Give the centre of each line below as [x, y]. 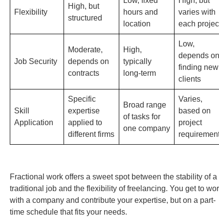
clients [190, 79]
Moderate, [85, 50]
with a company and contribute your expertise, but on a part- [113, 200]
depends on [88, 62]
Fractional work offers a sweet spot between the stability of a [113, 177]
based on [195, 111]
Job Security [36, 62]
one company [147, 129]
